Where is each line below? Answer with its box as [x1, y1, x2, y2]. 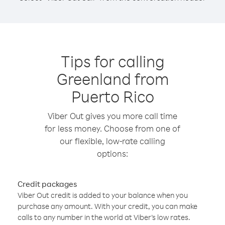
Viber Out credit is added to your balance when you [18, 190, 188, 200]
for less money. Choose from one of [45, 123, 180, 134]
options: [97, 148, 128, 159]
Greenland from [56, 68, 169, 89]
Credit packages [18, 179, 77, 189]
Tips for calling [60, 51, 165, 71]
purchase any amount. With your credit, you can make [18, 201, 197, 211]
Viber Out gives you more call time [48, 110, 177, 121]
